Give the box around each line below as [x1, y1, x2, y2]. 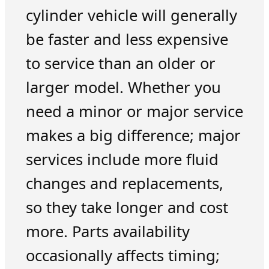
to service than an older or [25, 53, 216, 74]
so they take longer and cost [25, 197, 228, 219]
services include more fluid [25, 149, 219, 171]
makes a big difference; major [25, 125, 241, 147]
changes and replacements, [25, 173, 223, 195]
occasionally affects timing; [25, 245, 220, 267]
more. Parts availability [25, 221, 190, 243]
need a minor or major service [25, 101, 243, 122]
